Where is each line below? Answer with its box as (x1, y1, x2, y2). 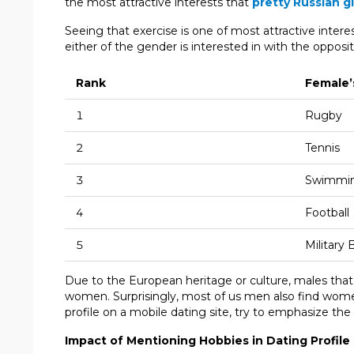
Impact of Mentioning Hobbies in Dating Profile (65, 333, 350, 348)
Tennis (305, 140, 340, 155)
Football (305, 205, 349, 220)
